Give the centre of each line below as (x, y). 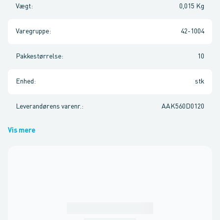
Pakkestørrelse (39, 56)
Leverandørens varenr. (49, 107)
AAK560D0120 (183, 107)
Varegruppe (32, 31)
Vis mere (22, 131)
